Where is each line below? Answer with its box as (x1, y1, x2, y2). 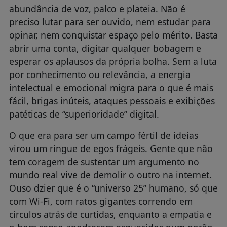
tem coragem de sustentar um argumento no (9, 156, 199, 168)
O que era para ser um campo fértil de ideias (9, 129, 198, 142)
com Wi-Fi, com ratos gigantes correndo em (9, 195, 193, 208)
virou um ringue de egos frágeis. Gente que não (9, 142, 213, 155)
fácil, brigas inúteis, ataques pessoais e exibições (9, 95, 215, 107)
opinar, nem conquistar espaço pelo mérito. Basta (9, 29, 218, 42)
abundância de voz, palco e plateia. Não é (9, 3, 185, 15)
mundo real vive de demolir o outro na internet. (9, 169, 212, 181)
